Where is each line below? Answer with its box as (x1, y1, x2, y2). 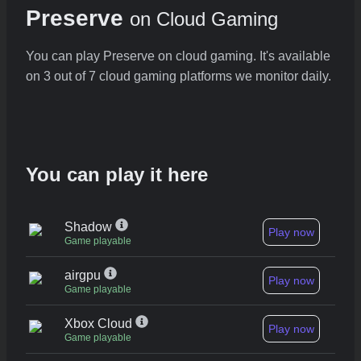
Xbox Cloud (64, 317, 135, 331)
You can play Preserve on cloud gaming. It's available (26, 49, 330, 64)
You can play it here (26, 164, 208, 186)
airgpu (64, 268, 104, 283)
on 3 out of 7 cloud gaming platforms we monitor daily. (26, 69, 331, 84)
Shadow (64, 220, 115, 234)
